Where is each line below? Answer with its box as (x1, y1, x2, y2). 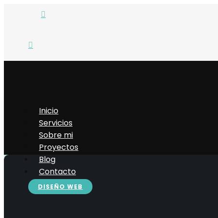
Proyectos (39, 142, 78, 153)
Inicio (39, 105, 58, 116)
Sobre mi (39, 129, 73, 141)
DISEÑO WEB (38, 182, 83, 191)
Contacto (39, 166, 76, 177)
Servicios (39, 117, 73, 128)
